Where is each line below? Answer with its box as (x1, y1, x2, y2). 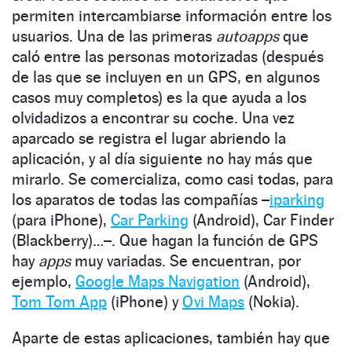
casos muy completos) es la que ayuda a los (12, 88, 306, 108)
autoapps (216, 27, 279, 46)
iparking (269, 190, 324, 210)
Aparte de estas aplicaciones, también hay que (12, 328, 330, 348)
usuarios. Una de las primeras (12, 27, 216, 46)
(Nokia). (244, 292, 299, 312)
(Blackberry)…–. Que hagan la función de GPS (12, 231, 318, 251)
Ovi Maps (182, 292, 244, 312)
